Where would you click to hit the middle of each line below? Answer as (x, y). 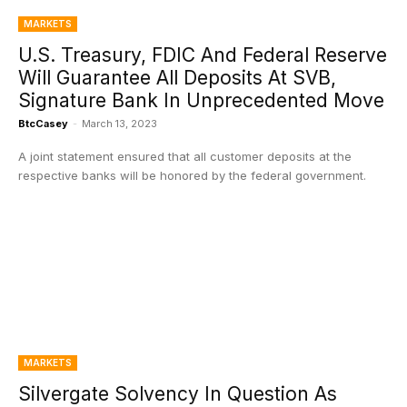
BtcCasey (43, 124)
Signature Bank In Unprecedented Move (201, 100)
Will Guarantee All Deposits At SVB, (177, 78)
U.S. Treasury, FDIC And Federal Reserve (203, 55)
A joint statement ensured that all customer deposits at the (185, 156)
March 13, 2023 (119, 124)
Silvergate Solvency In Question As (178, 394)
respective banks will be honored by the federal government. (192, 175)
